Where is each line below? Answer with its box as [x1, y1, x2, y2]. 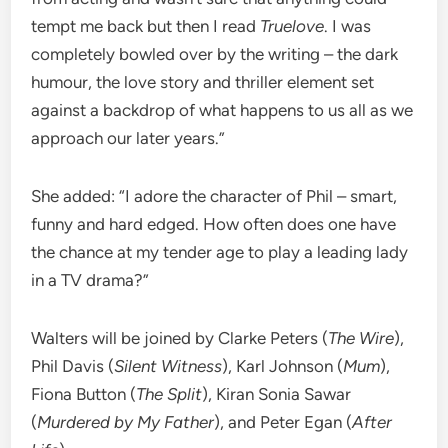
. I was [324, 16, 372, 37]
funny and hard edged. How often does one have [31, 214, 397, 235]
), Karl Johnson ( [222, 356, 344, 377]
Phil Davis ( [31, 356, 115, 377]
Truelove [260, 16, 325, 37]
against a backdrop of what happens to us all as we [31, 100, 414, 121]
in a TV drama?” [31, 270, 150, 291]
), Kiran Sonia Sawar [202, 384, 352, 405]
